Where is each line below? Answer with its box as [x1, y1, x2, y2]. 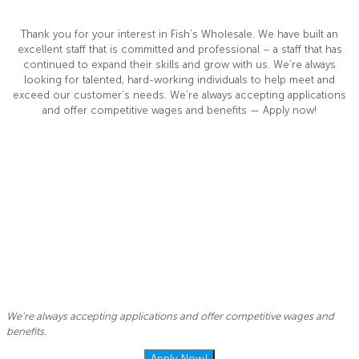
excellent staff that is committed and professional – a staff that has [17, 42, 342, 55]
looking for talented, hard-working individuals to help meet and [24, 73, 335, 86]
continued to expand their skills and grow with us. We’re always [23, 58, 336, 71]
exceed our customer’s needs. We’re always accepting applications [13, 88, 346, 101]
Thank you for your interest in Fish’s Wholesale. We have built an [21, 27, 338, 40]
